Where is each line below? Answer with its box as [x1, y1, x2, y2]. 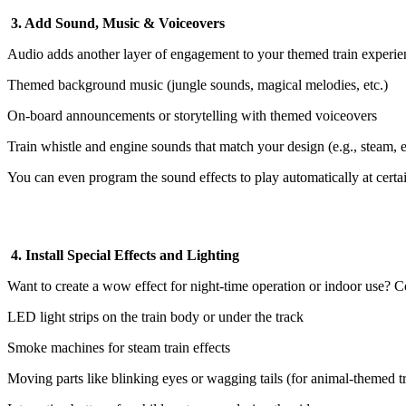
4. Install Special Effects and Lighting [7, 246, 239, 263]
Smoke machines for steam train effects [7, 339, 230, 355]
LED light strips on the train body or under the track [7, 308, 304, 324]
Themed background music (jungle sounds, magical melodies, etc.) [7, 76, 388, 92]
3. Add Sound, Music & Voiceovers [7, 14, 225, 31]
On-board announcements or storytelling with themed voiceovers [7, 107, 377, 123]
